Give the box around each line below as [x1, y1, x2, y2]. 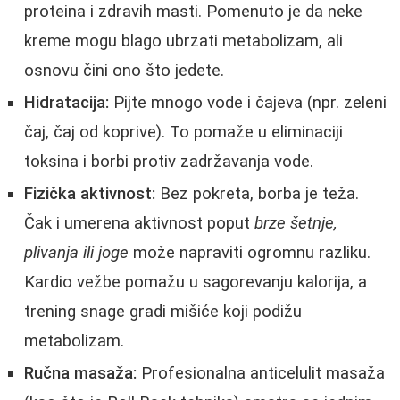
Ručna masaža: [24, 363, 137, 384]
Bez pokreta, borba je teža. [155, 184, 359, 204]
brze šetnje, [254, 213, 337, 234]
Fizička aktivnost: [24, 184, 155, 204]
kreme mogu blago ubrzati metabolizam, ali [24, 31, 343, 52]
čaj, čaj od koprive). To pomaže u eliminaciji [24, 122, 343, 143]
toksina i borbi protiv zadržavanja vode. [24, 152, 313, 172]
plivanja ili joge [24, 243, 129, 263]
